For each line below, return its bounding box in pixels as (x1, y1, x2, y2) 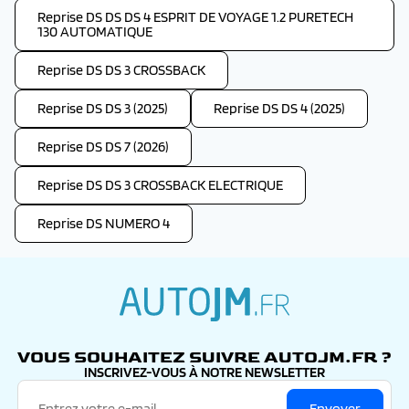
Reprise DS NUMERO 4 (37, 215, 170, 232)
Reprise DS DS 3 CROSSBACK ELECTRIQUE (37, 176, 283, 194)
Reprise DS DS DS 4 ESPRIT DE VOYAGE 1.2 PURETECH (37, 8, 353, 26)
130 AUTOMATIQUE (37, 23, 152, 40)
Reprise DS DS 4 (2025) (214, 100, 345, 117)
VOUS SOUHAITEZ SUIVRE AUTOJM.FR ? (17, 348, 392, 367)
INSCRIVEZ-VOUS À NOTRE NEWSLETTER (84, 363, 325, 381)
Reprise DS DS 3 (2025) (37, 100, 168, 117)
